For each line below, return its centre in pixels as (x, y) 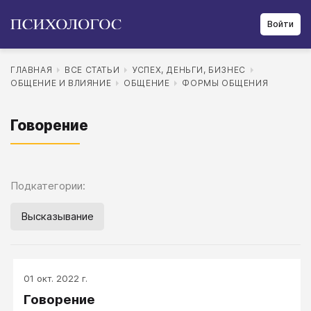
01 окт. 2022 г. (56, 278)
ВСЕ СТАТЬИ (92, 70)
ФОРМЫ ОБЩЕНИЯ (225, 83)
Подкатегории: (48, 186)
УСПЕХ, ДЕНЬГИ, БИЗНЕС (189, 70)
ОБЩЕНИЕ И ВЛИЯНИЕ (61, 83)
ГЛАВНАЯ (32, 70)
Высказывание (57, 216)
